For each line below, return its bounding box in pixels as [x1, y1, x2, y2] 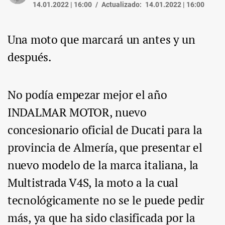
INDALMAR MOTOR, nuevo [8, 104, 147, 121]
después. [8, 49, 51, 65]
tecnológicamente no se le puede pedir [8, 192, 204, 208]
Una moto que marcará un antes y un [8, 32, 195, 48]
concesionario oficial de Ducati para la [8, 122, 202, 138]
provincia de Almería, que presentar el [8, 140, 202, 156]
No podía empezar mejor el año [8, 87, 167, 103]
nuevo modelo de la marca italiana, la [8, 157, 198, 173]
